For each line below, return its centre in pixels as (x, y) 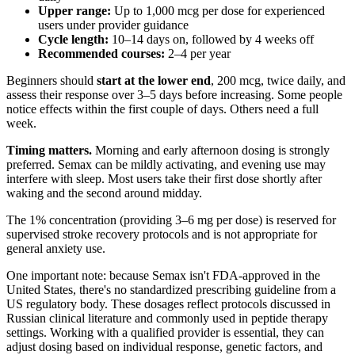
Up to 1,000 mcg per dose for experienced (218, 11)
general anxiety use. (56, 249)
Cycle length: (73, 40)
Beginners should (52, 81)
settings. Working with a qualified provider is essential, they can (165, 333)
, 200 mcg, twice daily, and (278, 81)
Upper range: (74, 11)
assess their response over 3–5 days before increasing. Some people (174, 95)
